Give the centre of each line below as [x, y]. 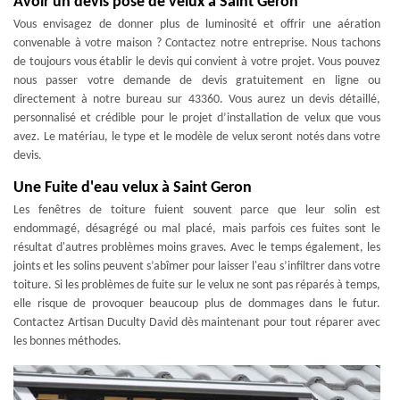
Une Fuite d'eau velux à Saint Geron [133, 187]
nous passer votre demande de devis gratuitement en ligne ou [197, 80]
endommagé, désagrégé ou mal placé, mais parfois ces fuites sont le [197, 229]
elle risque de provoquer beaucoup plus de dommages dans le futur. [197, 304]
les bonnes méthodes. [67, 341]
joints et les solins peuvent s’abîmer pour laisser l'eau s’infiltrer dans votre [197, 266]
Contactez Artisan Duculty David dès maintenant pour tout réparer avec [197, 322]
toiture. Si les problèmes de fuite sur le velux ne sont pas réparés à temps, [197, 285]
